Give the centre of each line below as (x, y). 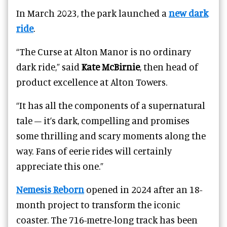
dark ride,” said (49, 67)
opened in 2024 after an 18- (143, 190)
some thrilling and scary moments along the (111, 136)
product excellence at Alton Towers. (92, 82)
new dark (188, 13)
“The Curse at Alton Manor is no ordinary (104, 52)
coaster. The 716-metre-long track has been (107, 220)
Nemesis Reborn (50, 190)
